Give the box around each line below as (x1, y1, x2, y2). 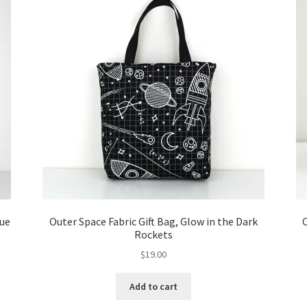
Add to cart (129, 280, 177, 293)
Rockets (134, 227, 173, 241)
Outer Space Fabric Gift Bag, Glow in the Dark (49, 214, 258, 228)
